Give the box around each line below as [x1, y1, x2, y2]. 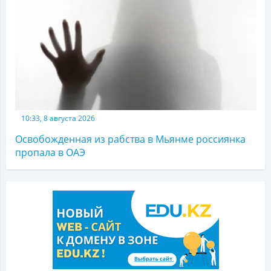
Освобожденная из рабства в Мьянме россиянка [15, 132, 246, 146]
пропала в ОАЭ [15, 146, 85, 160]
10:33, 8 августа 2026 [21, 113, 95, 124]
